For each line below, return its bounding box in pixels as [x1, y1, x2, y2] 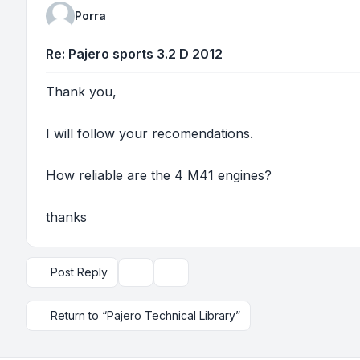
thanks [46, 209, 87, 225]
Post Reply [51, 265, 108, 279]
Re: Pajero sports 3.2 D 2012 [46, 46, 223, 62]
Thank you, [46, 84, 117, 100]
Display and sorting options [163, 272, 307, 286]
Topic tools [128, 272, 187, 286]
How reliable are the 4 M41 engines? [46, 167, 272, 183]
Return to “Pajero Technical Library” [51, 309, 240, 322]
